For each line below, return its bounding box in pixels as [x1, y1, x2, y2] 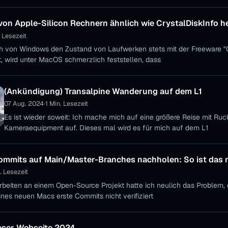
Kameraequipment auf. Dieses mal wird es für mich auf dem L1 [4, 123, 208, 132]
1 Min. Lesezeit [45, 99, 88, 108]
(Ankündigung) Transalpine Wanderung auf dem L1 [4, 86, 202, 97]
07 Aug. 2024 [4, 99, 44, 108]
